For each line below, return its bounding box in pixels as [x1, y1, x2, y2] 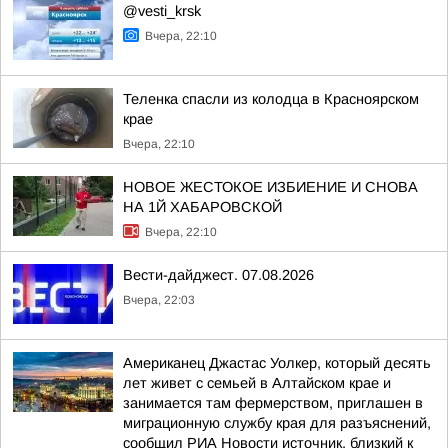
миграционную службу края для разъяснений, [123, 415, 431, 431]
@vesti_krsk [123, 3, 201, 19]
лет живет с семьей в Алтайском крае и [123, 375, 391, 391]
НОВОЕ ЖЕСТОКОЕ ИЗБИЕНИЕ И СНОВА [123, 179, 418, 195]
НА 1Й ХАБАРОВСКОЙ [123, 199, 282, 215]
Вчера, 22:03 [123, 293, 195, 307]
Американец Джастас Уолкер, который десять [123, 355, 431, 371]
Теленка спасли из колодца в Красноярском [123, 91, 419, 107]
